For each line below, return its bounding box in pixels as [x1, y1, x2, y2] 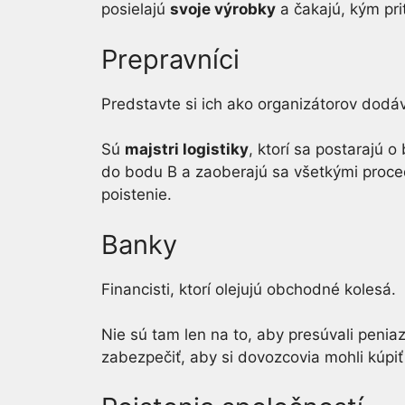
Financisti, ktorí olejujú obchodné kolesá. [101, 279, 396, 298]
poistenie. [101, 185, 172, 203]
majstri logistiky [125, 140, 249, 158]
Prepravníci [101, 42, 240, 75]
